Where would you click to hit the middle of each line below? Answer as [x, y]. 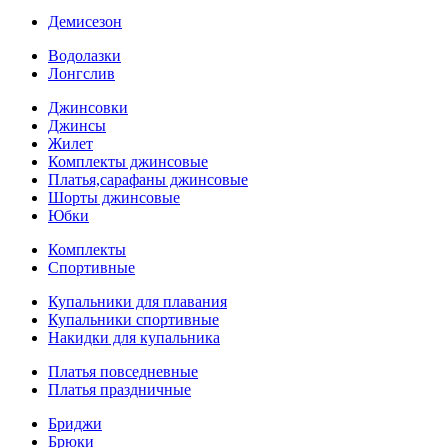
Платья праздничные [119, 389]
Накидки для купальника [134, 337]
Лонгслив [81, 73]
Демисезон [85, 21]
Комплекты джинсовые [128, 161]
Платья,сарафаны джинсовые [148, 179]
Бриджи [75, 423]
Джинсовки [88, 107]
